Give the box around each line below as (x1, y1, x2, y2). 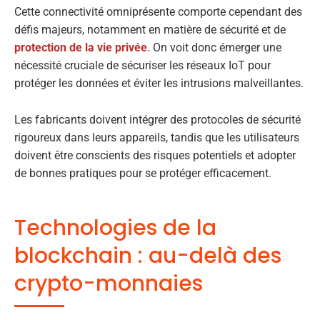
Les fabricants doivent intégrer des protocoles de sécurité (14, 112, 301, 126)
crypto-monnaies (14, 268, 203, 299)
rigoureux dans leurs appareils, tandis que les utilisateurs (14, 130, 299, 144)
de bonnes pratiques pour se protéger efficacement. (14, 166, 271, 180)
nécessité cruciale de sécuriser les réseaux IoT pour (14, 59, 271, 73)
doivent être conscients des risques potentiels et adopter (14, 148, 296, 162)
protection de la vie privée (14, 41, 147, 55)
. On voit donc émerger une (147, 41, 281, 55)
